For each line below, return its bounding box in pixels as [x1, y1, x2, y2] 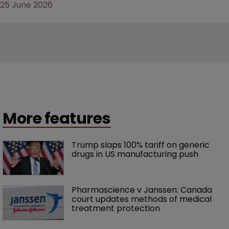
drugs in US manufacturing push [72, 148, 198, 160]
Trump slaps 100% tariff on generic [72, 139, 212, 151]
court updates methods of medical [72, 193, 214, 205]
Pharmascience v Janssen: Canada [72, 184, 214, 196]
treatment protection [72, 202, 160, 214]
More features [3, 107, 111, 129]
